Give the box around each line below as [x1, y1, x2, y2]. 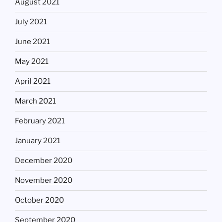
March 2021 [15, 97, 56, 106]
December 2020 [15, 156, 72, 166]
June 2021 [15, 37, 50, 47]
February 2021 [15, 116, 65, 126]
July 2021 [15, 17, 47, 27]
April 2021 [15, 77, 51, 86]
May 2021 [15, 57, 49, 66]
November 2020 [15, 176, 72, 185]
